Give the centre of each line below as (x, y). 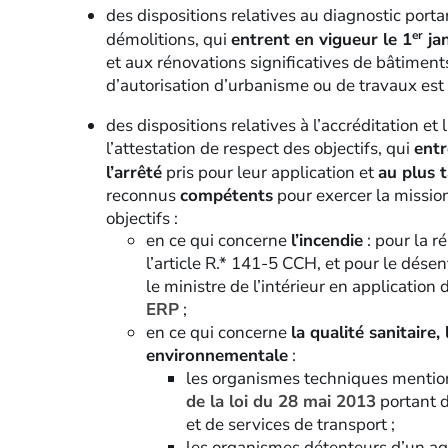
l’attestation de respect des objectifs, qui (259, 148)
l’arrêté (133, 172)
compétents (226, 195)
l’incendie (326, 241)
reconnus (142, 195)
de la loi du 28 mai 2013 (280, 402)
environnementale (216, 356)
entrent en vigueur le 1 (321, 39)
